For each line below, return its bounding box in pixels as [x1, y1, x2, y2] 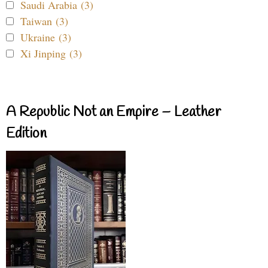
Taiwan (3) [20, 13, 68, 28]
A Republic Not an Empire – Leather [6, 102, 221, 122]
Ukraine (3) [20, 29, 71, 44]
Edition [6, 124, 47, 144]
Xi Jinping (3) [20, 45, 82, 60]
